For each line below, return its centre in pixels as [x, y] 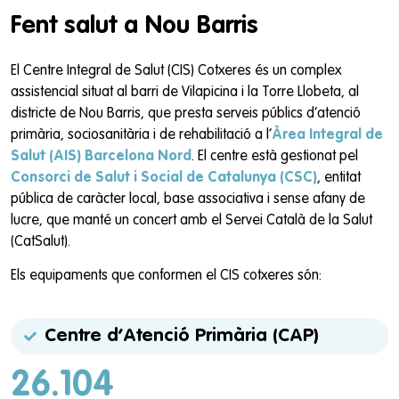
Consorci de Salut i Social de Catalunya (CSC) [164, 178]
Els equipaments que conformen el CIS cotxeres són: [166, 277]
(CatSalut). [41, 242]
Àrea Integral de [327, 135]
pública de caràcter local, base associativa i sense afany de [188, 199]
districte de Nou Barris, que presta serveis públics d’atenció [186, 114]
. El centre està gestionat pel [275, 156]
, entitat [339, 178]
